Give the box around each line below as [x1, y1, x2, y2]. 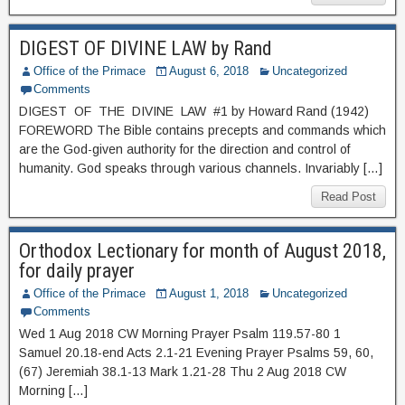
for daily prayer [19, 259, 135, 282]
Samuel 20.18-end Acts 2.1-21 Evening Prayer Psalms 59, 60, [19, 345, 373, 360]
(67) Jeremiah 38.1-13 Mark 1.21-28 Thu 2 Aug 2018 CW [19, 364, 346, 379]
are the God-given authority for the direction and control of [19, 142, 350, 156]
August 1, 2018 [169, 287, 249, 300]
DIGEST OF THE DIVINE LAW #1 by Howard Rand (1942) [19, 104, 369, 118]
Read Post [321, 190, 376, 203]
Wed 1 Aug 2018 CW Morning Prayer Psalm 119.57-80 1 [19, 326, 341, 341]
